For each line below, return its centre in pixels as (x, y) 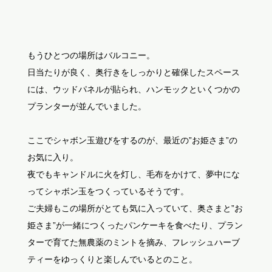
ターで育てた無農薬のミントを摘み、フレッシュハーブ (133, 243)
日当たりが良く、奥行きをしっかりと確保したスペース (133, 73)
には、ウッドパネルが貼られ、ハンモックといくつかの (133, 90)
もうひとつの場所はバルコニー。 (91, 56)
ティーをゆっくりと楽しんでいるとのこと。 (112, 260)
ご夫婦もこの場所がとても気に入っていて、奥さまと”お (135, 209)
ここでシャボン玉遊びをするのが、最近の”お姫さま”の (132, 141)
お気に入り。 (53, 158)
